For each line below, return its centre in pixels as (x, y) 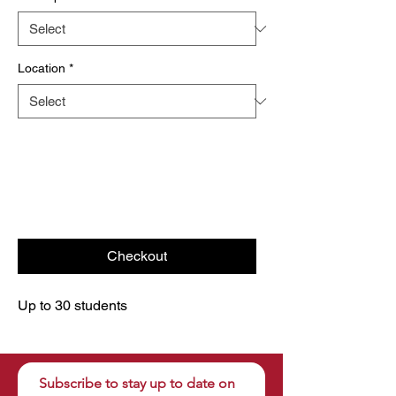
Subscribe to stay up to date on (137, 383)
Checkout (137, 256)
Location (42, 68)
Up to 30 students (72, 305)
